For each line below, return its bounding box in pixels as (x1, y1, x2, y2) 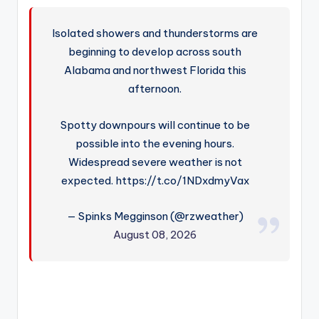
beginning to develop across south (68, 45, 242, 59)
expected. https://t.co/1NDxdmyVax (61, 174, 249, 188)
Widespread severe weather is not (68, 155, 242, 169)
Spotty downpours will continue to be (60, 118, 250, 132)
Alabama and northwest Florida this (63, 63, 246, 78)
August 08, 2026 (113, 228, 197, 242)
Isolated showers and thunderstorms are (52, 26, 258, 41)
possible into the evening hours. (75, 137, 235, 151)
